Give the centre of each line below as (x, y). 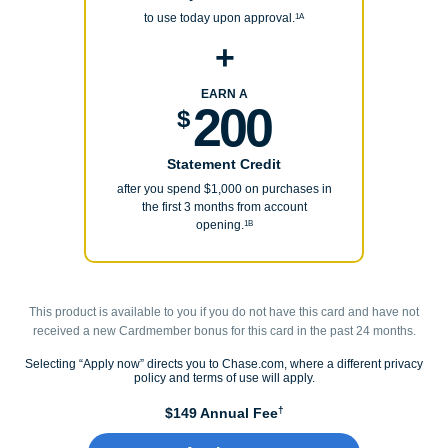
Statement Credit (224, 164)
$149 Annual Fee (221, 413)
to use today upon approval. (219, 18)
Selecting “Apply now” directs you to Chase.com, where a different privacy (224, 364)
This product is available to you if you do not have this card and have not (224, 312)
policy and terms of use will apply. (224, 378)
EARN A (224, 94)
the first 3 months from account (224, 207)
